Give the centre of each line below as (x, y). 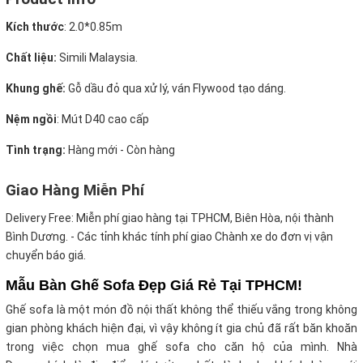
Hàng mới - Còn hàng (120, 150)
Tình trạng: (36, 150)
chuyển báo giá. (46, 256)
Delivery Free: (40, 218)
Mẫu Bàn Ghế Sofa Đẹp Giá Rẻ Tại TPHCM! (154, 286)
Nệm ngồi (31, 120)
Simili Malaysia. (97, 58)
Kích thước (35, 27)
